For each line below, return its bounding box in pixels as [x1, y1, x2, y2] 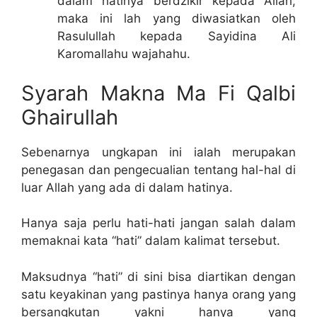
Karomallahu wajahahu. [57, 47, 190, 62]
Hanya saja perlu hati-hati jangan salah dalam [21, 216, 296, 231]
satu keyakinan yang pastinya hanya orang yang [21, 287, 296, 301]
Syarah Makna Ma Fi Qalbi [21, 80, 296, 105]
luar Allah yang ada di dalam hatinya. [21, 180, 233, 195]
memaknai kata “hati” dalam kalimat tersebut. [21, 234, 280, 248]
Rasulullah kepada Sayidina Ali [57, 29, 296, 44]
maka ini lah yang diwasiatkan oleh [57, 11, 296, 26]
